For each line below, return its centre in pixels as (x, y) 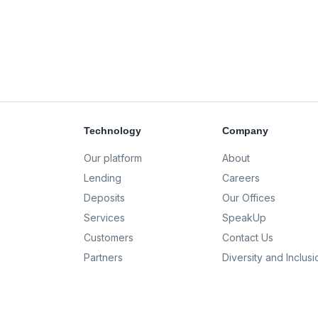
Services (104, 218)
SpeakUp (245, 218)
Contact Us (248, 237)
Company (246, 131)
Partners (103, 257)
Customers (109, 237)
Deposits (104, 198)
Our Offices (249, 198)
